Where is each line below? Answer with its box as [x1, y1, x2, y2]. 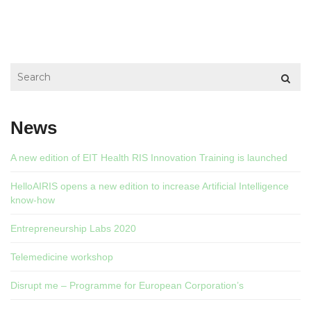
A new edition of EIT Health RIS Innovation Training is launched [10, 152, 287, 163]
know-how [10, 194, 55, 205]
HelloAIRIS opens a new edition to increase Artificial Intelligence [10, 180, 289, 192]
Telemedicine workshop [10, 251, 113, 262]
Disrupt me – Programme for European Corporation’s [10, 280, 244, 291]
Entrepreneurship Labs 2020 [10, 223, 136, 234]
